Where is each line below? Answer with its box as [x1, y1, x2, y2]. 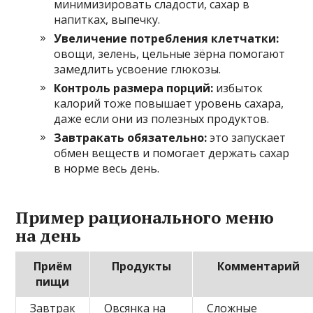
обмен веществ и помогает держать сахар [54, 145, 290, 161]
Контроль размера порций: [54, 80, 214, 96]
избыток [213, 80, 263, 96]
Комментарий [217, 259, 300, 274]
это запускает [207, 130, 286, 145]
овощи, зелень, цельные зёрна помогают [54, 46, 286, 61]
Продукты [111, 259, 171, 274]
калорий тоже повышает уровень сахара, [54, 96, 284, 111]
